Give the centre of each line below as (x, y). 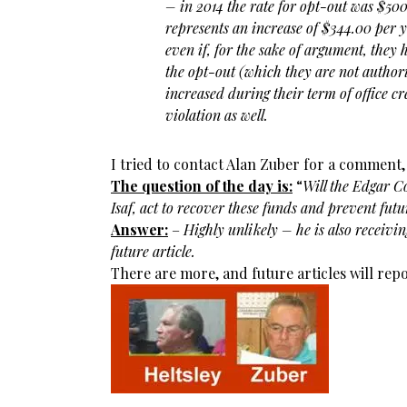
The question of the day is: (202, 186)
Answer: (139, 229)
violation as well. (217, 115)
